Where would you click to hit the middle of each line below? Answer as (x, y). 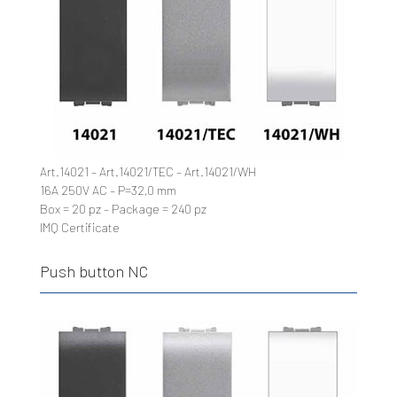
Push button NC (93, 271)
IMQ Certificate (79, 227)
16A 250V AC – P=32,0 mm (108, 190)
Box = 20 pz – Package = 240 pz (123, 208)
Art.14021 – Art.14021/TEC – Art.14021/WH (148, 171)
